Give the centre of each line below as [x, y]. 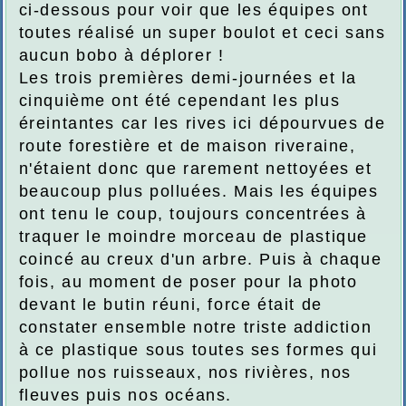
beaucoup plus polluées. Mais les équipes [198, 192]
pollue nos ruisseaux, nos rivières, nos [185, 373]
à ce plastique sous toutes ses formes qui [198, 350]
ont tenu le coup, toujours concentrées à [193, 214]
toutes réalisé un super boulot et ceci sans [202, 33]
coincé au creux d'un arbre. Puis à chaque [200, 260]
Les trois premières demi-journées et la [188, 78]
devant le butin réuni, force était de [170, 305]
